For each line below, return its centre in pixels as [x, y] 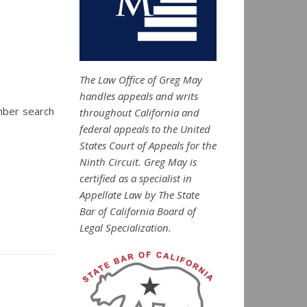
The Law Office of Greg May [141, 79]
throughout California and [139, 112]
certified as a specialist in [136, 178]
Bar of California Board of [138, 211]
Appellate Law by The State [139, 194]
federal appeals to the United [145, 128]
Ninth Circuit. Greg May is [138, 161]
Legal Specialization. [125, 227]
